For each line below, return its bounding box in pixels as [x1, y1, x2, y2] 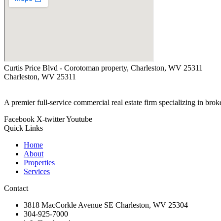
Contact [4, 184, 28, 192]
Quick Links [4, 123, 43, 132]
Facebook [4, 114, 35, 123]
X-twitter [37, 114, 65, 123]
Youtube [66, 114, 92, 123]
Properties [24, 158, 55, 167]
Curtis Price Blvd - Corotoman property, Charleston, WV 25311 [4, 63, 203, 72]
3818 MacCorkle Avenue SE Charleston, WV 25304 [24, 200, 188, 209]
